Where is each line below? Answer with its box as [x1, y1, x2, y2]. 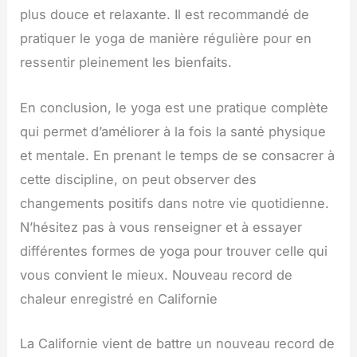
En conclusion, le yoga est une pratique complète [20, 99, 329, 116]
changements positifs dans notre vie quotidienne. [20, 194, 330, 211]
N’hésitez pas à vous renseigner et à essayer [20, 218, 303, 235]
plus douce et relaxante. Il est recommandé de [20, 6, 310, 23]
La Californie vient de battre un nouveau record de [20, 335, 335, 351]
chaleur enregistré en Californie [20, 290, 218, 307]
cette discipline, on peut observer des [20, 171, 257, 187]
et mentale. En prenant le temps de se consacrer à [20, 147, 335, 163]
